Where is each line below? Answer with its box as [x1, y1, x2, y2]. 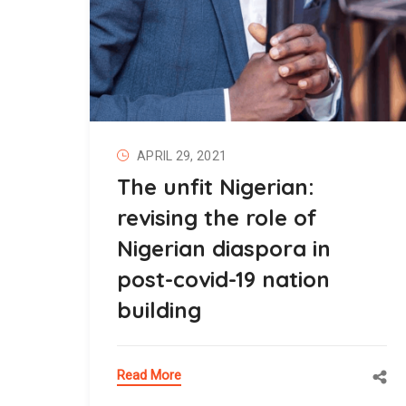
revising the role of [117, 204, 317, 232]
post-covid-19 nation [117, 266, 330, 294]
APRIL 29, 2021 [137, 149, 227, 164]
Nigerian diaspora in [117, 235, 331, 263]
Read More [117, 367, 181, 384]
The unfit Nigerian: [117, 173, 314, 201]
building [117, 296, 201, 324]
